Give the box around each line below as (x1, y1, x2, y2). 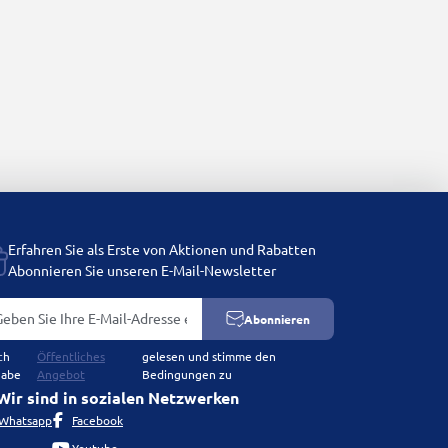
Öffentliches (36, 350, 105, 364)
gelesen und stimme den (141, 350, 276, 364)
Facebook (72, 413, 123, 427)
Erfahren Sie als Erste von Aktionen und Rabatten (8, 242, 316, 259)
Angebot (36, 368, 85, 382)
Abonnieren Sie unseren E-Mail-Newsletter (8, 263, 276, 280)
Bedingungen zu (141, 368, 232, 382)
